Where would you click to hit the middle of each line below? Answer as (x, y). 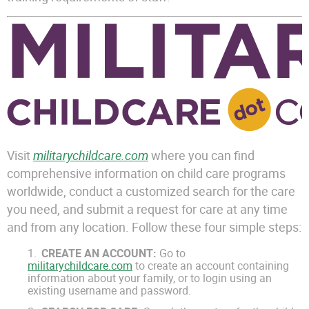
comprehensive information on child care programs (146, 173)
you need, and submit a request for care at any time (147, 209)
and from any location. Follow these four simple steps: (154, 227)
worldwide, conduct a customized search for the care (151, 191)
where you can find (201, 156)
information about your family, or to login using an (150, 278)
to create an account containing (211, 266)
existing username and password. (109, 291)
